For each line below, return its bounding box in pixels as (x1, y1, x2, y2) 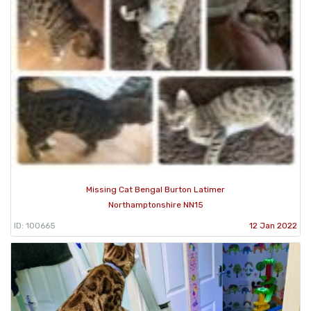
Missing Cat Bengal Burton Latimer (86, 184, 225, 194)
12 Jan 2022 (249, 220, 297, 230)
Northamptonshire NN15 (108, 199, 203, 210)
